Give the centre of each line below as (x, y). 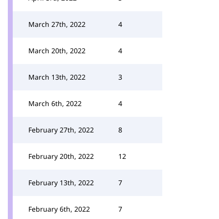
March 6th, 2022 (55, 103)
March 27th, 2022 (57, 24)
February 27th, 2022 (61, 130)
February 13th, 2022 (61, 183)
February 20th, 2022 (61, 156)
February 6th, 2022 (59, 209)
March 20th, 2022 (57, 51)
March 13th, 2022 (57, 77)
